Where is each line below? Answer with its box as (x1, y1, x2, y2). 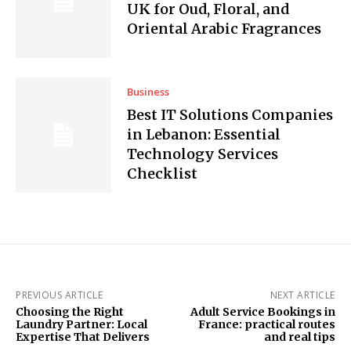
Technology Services (127, 144, 279, 163)
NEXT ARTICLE (270, 288, 335, 302)
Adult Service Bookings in (190, 304, 335, 319)
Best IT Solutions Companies (127, 105, 334, 124)
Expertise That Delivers (16, 329, 150, 344)
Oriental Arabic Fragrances (127, 20, 322, 38)
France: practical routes (197, 317, 335, 331)
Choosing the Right (16, 304, 124, 319)
